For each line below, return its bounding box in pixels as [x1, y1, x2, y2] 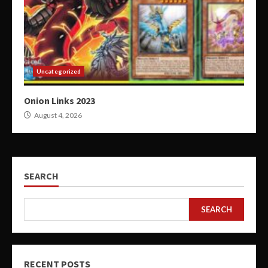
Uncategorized [36, 68, 81, 75]
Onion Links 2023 [24, 95, 95, 107]
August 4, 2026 [33, 111, 82, 120]
